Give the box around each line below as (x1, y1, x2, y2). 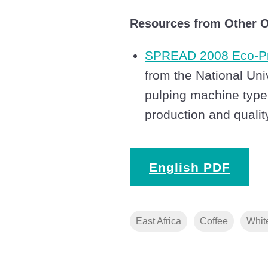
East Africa (136, 216, 181, 227)
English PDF (149, 160, 230, 175)
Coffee (200, 216, 228, 227)
